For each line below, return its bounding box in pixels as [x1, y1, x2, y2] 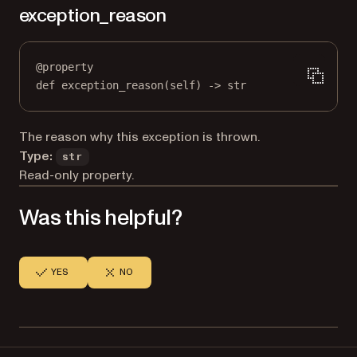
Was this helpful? [19, 202, 182, 233]
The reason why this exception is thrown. [19, 127, 260, 146]
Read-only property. [19, 166, 134, 184]
